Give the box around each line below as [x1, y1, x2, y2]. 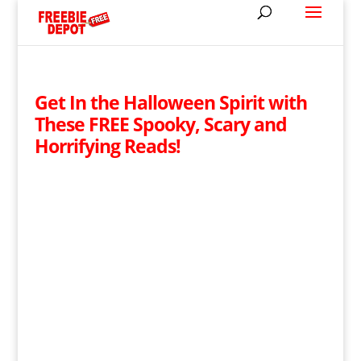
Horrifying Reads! [34, 133, 180, 159]
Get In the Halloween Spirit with [34, 89, 307, 115]
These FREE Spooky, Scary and [34, 111, 287, 137]
